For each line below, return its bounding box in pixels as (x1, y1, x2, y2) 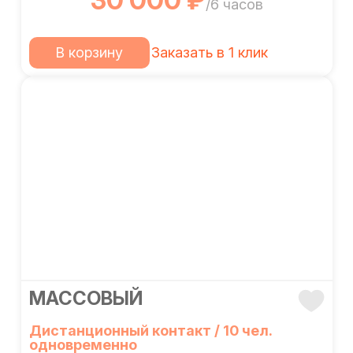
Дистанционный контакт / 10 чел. (28, 322, 272, 339)
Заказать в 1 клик (151, 44, 268, 61)
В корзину (55, 44, 123, 61)
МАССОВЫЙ (28, 287, 143, 310)
